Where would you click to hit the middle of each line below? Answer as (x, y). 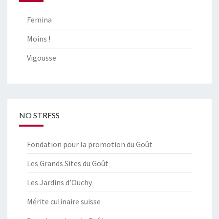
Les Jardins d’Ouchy (59, 182)
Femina (39, 19)
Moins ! (39, 38)
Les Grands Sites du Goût (68, 163)
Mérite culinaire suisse (64, 201)
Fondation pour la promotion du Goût (90, 144)
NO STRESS (39, 115)
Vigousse (42, 57)
